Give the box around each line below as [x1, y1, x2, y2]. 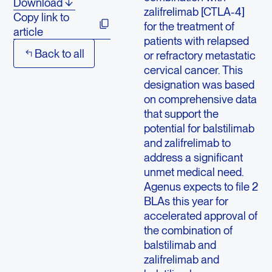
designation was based [143, 77, 254, 91]
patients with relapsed [143, 33, 249, 47]
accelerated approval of [143, 208, 257, 222]
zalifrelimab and [143, 252, 219, 266]
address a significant [143, 150, 243, 164]
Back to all [35, 46, 85, 60]
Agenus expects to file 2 [143, 179, 258, 193]
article [13, 24, 43, 38]
